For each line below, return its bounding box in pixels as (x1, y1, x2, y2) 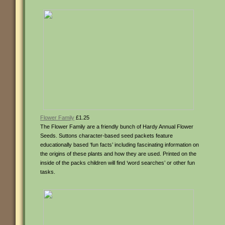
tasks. (40, 169, 55, 175)
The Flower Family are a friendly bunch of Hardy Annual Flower (40, 124, 193, 130)
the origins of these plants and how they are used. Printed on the (40, 151, 196, 157)
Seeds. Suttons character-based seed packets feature (40, 133, 173, 139)
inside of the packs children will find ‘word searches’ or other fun (40, 160, 195, 166)
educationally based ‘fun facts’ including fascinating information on (40, 142, 199, 148)
